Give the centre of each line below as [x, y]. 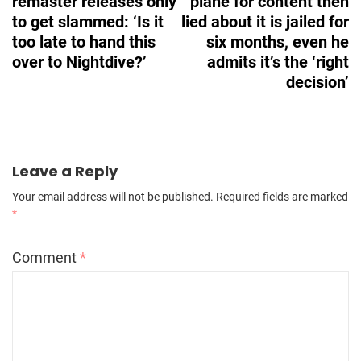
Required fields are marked [282, 196]
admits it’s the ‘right [278, 62]
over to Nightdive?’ [79, 62]
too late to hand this [84, 41]
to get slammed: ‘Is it [88, 21]
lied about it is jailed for [265, 21]
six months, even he [278, 41]
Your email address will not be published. [113, 196]
